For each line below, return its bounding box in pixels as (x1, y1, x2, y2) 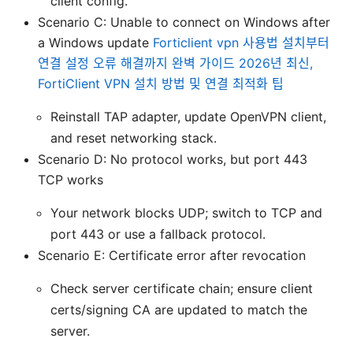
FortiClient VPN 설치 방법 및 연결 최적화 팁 (38, 76, 284, 92)
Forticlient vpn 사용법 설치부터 (153, 35, 329, 51)
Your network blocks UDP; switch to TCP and (50, 205, 322, 221)
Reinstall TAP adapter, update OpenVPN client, (50, 109, 326, 125)
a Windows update (38, 35, 153, 51)
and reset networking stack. (50, 130, 217, 147)
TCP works (38, 172, 103, 188)
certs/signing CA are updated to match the (50, 302, 307, 318)
